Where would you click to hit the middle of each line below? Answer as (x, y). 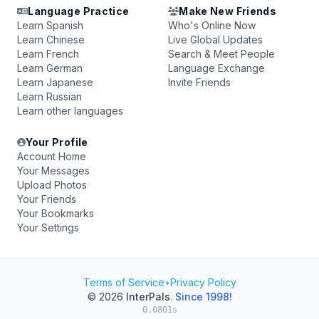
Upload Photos (52, 185)
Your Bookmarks (56, 213)
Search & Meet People (221, 54)
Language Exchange (216, 68)
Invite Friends (199, 82)
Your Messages (53, 171)
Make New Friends (228, 11)
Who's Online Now (212, 25)
